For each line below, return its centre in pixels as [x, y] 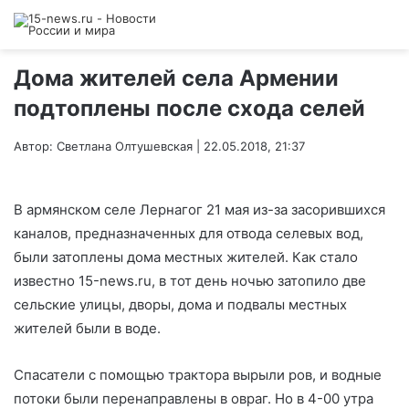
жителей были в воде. [87, 329]
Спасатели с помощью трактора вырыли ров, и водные [198, 375]
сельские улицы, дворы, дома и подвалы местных [180, 305]
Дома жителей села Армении [176, 78]
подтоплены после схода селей [189, 108]
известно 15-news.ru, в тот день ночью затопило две [190, 281]
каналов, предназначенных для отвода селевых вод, [189, 234]
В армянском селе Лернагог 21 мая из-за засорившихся [199, 210]
